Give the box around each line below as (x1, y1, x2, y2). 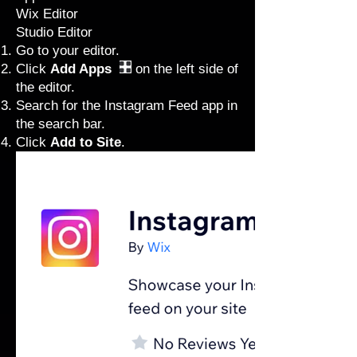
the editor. (16, 80, 75, 95)
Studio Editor (16, 25, 92, 40)
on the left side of (131, 61, 238, 76)
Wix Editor (16, 6, 78, 22)
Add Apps (50, 61, 116, 76)
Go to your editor (16, 43, 116, 58)
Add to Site (50, 135, 121, 150)
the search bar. (16, 116, 105, 131)
